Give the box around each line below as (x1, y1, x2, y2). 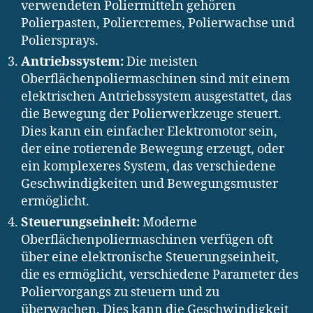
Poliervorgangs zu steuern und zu (21, 284, 219, 300)
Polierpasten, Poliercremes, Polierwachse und (21, 15, 295, 31)
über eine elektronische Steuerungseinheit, (21, 249, 279, 265)
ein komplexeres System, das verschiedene (21, 158, 276, 175)
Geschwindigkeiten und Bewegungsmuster (21, 175, 278, 192)
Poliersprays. (21, 32, 99, 49)
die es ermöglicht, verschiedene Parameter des (21, 266, 298, 283)
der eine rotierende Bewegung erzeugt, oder (21, 140, 284, 157)
